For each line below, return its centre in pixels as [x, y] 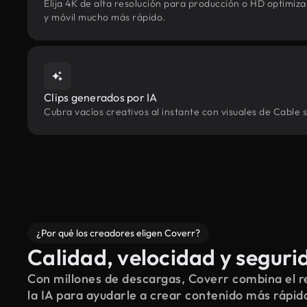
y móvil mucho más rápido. [105, 17]
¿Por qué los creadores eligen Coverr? [118, 233]
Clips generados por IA [101, 97]
